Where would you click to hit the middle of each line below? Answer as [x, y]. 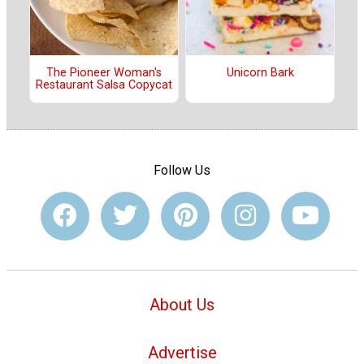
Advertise [182, 353]
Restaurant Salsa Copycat [104, 85]
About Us [182, 305]
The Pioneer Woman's [104, 73]
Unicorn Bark [260, 73]
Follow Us [182, 171]
